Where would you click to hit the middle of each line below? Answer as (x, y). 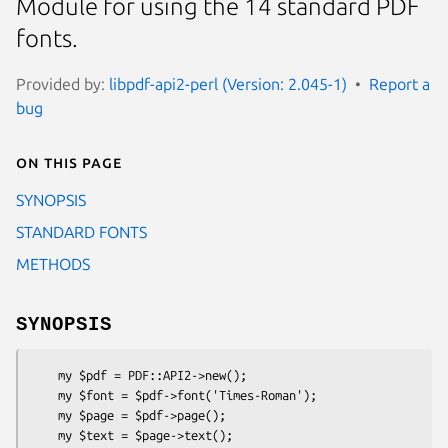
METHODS (53, 263)
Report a (399, 83)
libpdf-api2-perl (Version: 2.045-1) (228, 83)
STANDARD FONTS (81, 231)
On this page (69, 161)
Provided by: (62, 83)
